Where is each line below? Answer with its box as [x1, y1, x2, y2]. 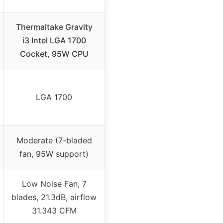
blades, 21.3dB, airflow [11, 192, 97, 203]
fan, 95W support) [19, 149, 89, 159]
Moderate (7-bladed [16, 135, 92, 146]
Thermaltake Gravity [15, 22, 93, 32]
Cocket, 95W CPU [19, 49, 89, 59]
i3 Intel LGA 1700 [22, 35, 86, 46]
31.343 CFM [31, 206, 77, 216]
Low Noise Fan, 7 [21, 179, 87, 189]
